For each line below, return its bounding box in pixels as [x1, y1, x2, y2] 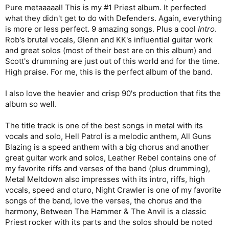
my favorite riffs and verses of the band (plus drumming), [5, 164, 210, 173]
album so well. [5, 99, 57, 109]
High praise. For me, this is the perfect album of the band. [5, 67, 213, 77]
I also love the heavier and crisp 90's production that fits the [5, 88, 221, 98]
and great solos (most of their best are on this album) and [5, 45, 212, 55]
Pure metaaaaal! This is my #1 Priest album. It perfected [5, 3, 206, 12]
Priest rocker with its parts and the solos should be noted [5, 217, 213, 227]
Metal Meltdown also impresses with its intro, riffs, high [5, 174, 205, 184]
